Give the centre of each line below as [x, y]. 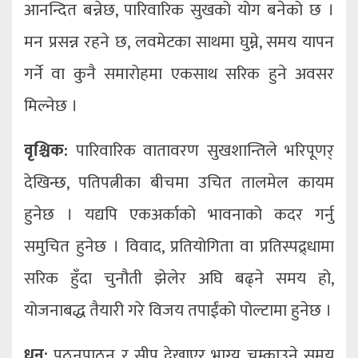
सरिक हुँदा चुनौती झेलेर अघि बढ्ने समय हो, [179, 279]
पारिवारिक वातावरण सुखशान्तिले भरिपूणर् [201, 151]
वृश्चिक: [46, 151]
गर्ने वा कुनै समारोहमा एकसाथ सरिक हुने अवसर [179, 74]
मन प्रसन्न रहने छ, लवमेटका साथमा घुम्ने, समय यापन [179, 42]
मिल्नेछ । [51, 106]
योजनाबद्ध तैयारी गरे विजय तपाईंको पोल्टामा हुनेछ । [178, 311]
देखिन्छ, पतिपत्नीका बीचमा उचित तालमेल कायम [179, 183]
